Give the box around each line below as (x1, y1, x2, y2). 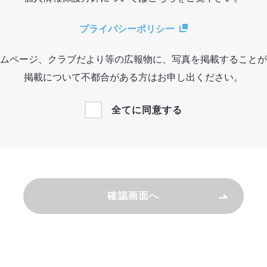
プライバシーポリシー (79, 23, 175, 34)
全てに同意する (111, 104, 183, 115)
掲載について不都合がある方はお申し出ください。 (24, 72, 243, 82)
